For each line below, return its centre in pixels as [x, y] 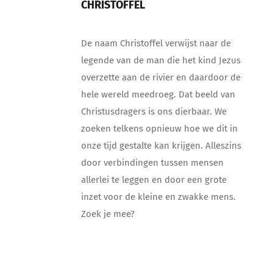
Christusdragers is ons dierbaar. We [154, 111]
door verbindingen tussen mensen [152, 162]
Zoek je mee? [108, 214]
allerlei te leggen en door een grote [154, 179]
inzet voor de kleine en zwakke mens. [158, 197]
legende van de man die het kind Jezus [161, 60]
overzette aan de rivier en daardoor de [161, 77]
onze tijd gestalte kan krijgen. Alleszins [161, 145]
